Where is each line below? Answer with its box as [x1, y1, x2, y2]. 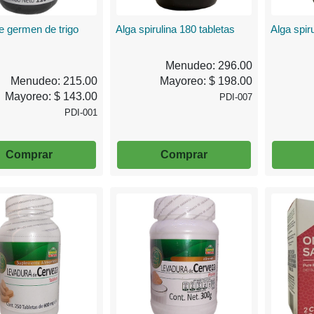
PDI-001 [64, 107, 98, 118]
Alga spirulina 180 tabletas [116, 22, 235, 35]
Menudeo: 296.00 [165, 59, 252, 71]
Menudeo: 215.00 [11, 74, 98, 87]
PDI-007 [219, 91, 252, 102]
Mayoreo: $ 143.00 [5, 90, 98, 102]
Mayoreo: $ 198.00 [159, 74, 252, 87]
